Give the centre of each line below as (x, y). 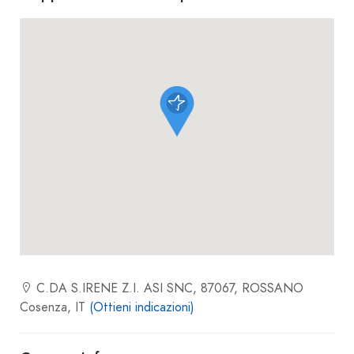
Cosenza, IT (55, 307)
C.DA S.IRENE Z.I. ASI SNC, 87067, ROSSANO (168, 288)
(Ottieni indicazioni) (142, 307)
